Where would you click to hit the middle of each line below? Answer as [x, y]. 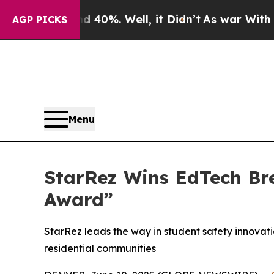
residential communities [100, 249]
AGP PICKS [40, 20]
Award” [79, 200]
